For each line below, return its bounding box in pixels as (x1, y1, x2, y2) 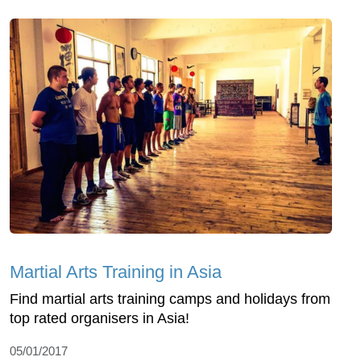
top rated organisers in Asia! (10, 309, 189, 326)
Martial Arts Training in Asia (10, 261, 222, 282)
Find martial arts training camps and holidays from (10, 290, 330, 307)
